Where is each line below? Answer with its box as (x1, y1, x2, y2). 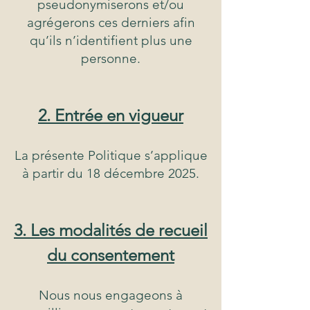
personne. (81, 51, 140, 67)
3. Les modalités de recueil (14, 220, 208, 241)
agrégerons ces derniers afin (26, 15, 195, 31)
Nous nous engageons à (39, 287, 183, 304)
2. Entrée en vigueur (38, 105, 183, 126)
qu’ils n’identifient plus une (29, 33, 192, 49)
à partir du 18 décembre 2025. (22, 165, 199, 182)
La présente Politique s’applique (14, 147, 208, 164)
